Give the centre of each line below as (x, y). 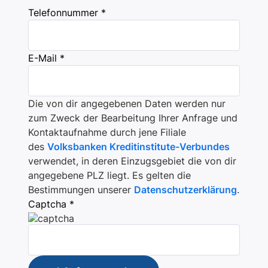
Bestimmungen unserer (81, 190)
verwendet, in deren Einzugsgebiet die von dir (132, 161)
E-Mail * (46, 58)
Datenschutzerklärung (185, 190)
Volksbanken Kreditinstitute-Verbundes (138, 147)
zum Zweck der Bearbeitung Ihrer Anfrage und (133, 118)
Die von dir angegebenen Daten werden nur (127, 103)
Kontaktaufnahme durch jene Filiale (107, 132)
